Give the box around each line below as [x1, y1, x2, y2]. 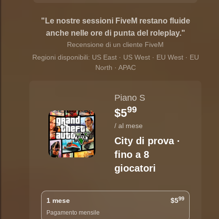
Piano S [114, 93, 145, 103]
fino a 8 [114, 149, 149, 160]
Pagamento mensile [46, 209, 100, 217]
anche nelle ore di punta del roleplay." [45, 29, 185, 38]
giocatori [114, 163, 156, 174]
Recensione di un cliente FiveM [67, 41, 164, 49]
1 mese [46, 197, 70, 205]
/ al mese [114, 122, 143, 130]
